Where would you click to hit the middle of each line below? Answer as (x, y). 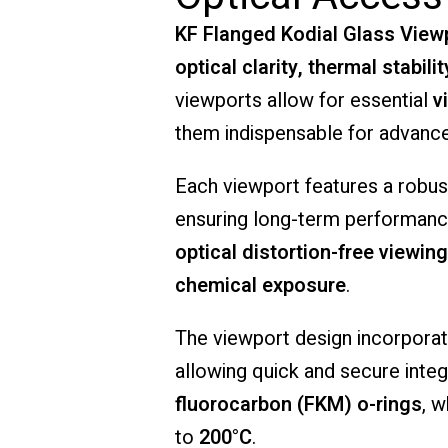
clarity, (274, 68)
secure (372, 372)
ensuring (213, 220)
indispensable (286, 134)
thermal (344, 68)
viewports (220, 101)
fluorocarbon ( (239, 405)
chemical (218, 286)
